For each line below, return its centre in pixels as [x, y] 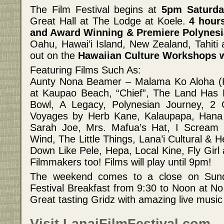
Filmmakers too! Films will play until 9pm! [121, 162]
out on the [54, 56]
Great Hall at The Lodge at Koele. [110, 21]
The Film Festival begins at [96, 10]
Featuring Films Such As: [85, 70]
